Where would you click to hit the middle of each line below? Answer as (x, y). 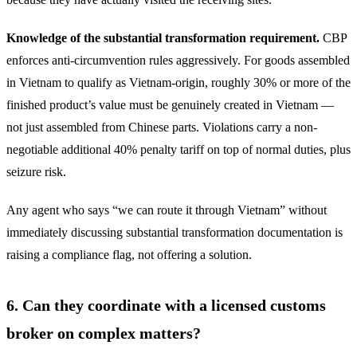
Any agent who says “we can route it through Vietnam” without (167, 210)
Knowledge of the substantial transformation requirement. (163, 37)
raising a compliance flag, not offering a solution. (129, 254)
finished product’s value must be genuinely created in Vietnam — (170, 104)
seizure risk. (36, 171)
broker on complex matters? (104, 333)
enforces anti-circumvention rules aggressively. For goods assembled (178, 60)
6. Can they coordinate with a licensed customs (166, 305)
